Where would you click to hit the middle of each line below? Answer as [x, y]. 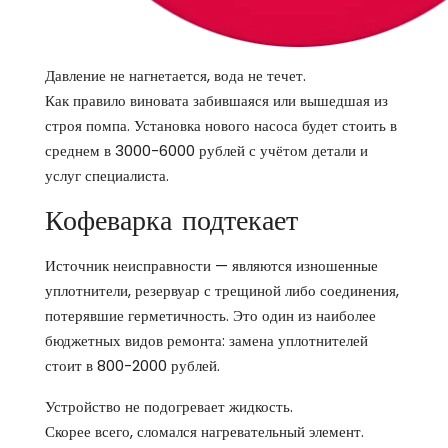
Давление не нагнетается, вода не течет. [175, 76]
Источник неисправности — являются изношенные [211, 266]
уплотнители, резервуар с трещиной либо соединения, [222, 291]
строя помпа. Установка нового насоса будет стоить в [221, 126]
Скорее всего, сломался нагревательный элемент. [204, 432]
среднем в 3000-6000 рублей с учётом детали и [206, 151]
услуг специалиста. [107, 176]
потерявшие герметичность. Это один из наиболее [210, 316]
